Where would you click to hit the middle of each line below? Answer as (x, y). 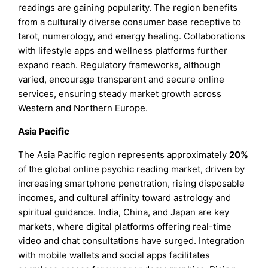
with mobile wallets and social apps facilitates (114, 255)
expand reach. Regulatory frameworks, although (120, 65)
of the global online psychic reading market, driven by (132, 169)
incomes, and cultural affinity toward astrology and (125, 197)
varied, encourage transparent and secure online (121, 79)
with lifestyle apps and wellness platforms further (123, 50)
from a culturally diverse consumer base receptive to (130, 22)
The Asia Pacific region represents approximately (124, 154)
